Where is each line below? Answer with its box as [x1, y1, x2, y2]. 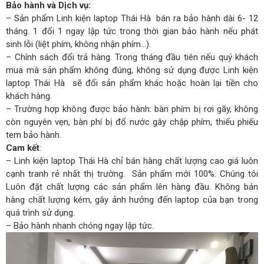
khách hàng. [6, 90, 52, 101]
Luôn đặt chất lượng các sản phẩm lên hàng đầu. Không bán [6, 181, 258, 192]
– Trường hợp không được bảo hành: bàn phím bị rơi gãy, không [6, 103, 258, 114]
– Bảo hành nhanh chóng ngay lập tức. [6, 220, 154, 231]
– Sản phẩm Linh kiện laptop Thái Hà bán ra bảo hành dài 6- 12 [6, 12, 258, 24]
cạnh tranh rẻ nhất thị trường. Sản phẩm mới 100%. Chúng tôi [6, 168, 258, 179]
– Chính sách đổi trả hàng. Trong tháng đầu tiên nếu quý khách [6, 51, 258, 62]
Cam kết [6, 142, 39, 153]
